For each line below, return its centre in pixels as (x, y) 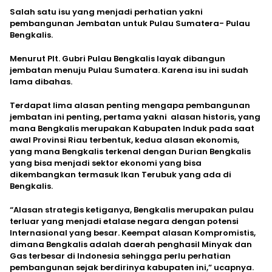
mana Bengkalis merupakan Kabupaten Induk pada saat (132, 128)
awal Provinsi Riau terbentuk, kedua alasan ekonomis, (124, 140)
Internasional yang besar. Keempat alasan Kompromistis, (133, 233)
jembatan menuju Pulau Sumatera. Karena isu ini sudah (129, 70)
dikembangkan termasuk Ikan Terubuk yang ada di (121, 174)
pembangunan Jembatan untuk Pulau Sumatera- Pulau (130, 23)
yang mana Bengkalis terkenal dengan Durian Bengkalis (130, 151)
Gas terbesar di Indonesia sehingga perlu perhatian (120, 256)
